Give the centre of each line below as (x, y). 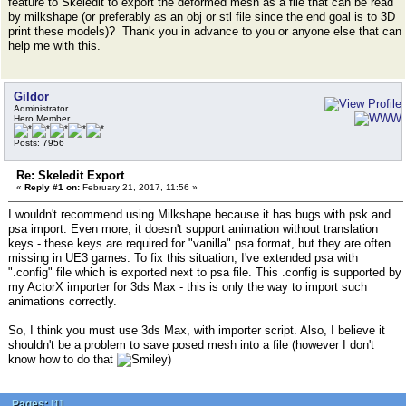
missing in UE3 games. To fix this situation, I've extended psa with (183, 258)
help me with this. (54, 46)
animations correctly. (63, 301)
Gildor (31, 97)
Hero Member (42, 118)
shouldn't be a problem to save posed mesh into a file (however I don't (191, 345)
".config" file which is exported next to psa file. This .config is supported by (205, 272)
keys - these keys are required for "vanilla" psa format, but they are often (199, 243)
